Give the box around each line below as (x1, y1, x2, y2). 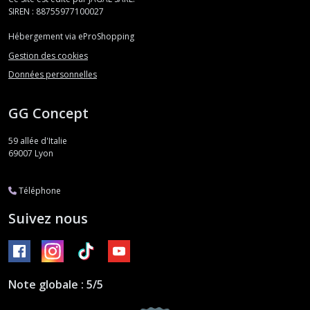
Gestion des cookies (8, 49, 88, 62)
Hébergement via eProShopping (8, 30, 134, 43)
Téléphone (17, 185, 61, 197)
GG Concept (8, 104, 89, 123)
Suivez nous (8, 209, 88, 228)
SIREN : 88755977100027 (8, 6, 104, 18)
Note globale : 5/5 (8, 277, 103, 293)
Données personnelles (8, 69, 97, 81)
